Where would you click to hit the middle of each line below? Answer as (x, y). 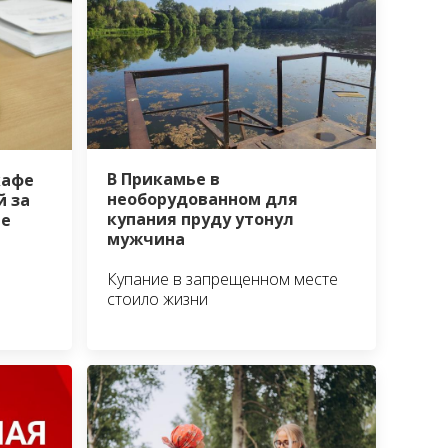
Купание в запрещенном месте (223, 278)
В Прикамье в (164, 178)
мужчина (146, 238)
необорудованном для (203, 198)
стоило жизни (158, 298)
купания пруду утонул (201, 218)
